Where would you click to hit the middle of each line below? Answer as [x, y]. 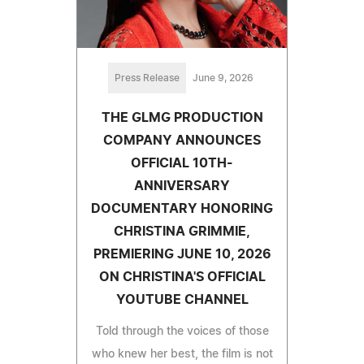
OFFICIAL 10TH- [182, 164]
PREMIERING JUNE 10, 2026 [182, 255]
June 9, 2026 [223, 78]
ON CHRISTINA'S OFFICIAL [182, 277]
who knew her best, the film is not [182, 355]
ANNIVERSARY [182, 186]
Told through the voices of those [182, 332]
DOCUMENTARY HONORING [182, 209]
